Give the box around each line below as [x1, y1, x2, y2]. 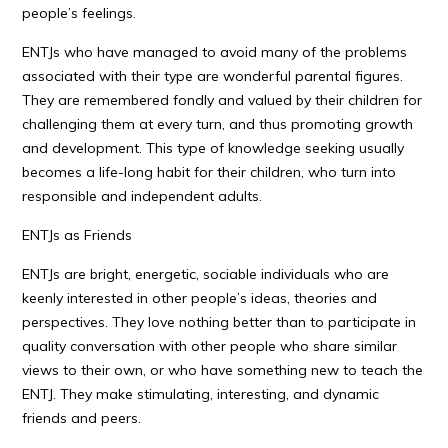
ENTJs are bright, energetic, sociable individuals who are [22, 265, 390, 283]
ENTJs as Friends [22, 226, 133, 244]
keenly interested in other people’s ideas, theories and [22, 289, 378, 307]
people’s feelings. [22, 4, 137, 22]
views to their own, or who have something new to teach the [22, 361, 424, 379]
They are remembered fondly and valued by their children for [22, 91, 423, 109]
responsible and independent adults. [22, 187, 263, 205]
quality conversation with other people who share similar [22, 337, 398, 355]
